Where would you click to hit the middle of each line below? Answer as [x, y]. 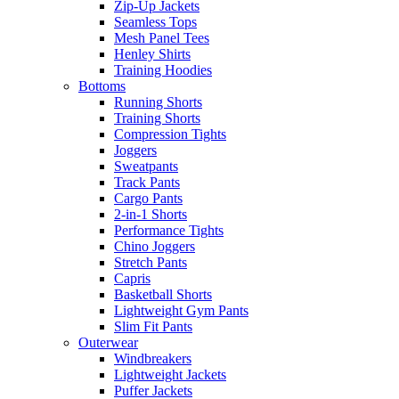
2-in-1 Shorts [151, 214]
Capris [132, 278]
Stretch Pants [151, 262]
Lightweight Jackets [170, 374]
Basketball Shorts [163, 294]
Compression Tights [170, 134]
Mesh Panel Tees [162, 37]
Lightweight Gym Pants [181, 310]
